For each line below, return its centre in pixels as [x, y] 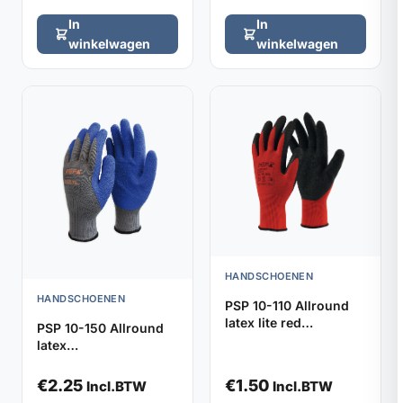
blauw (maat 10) [86, 380]
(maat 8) [251, 356]
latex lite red [263, 322]
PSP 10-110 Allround [287, 305]
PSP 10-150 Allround [100, 328]
